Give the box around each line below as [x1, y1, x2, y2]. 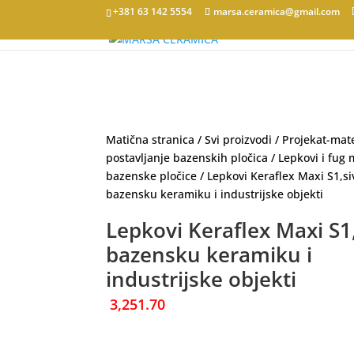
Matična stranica [106, 131, 195, 147]
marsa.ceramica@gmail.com [213, 5, 341, 18]
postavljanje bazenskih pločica [106, 149, 269, 165]
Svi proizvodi [205, 131, 273, 147]
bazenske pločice [106, 168, 198, 183]
